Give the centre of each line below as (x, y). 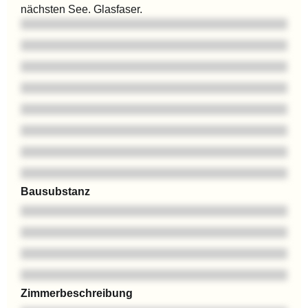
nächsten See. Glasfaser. (81, 10)
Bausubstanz (55, 192)
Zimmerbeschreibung (77, 294)
